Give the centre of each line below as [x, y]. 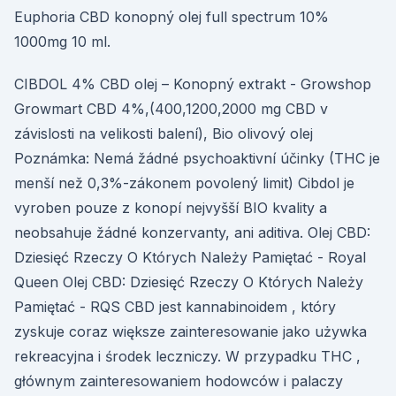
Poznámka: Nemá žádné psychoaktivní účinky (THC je [197, 158]
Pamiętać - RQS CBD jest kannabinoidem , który [175, 307]
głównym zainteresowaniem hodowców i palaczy [179, 381]
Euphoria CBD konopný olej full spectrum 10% [171, 17]
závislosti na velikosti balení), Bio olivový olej [164, 133]
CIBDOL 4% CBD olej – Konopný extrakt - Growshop [193, 84]
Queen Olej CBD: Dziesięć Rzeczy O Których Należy [189, 282]
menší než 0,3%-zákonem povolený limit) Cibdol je [184, 183]
